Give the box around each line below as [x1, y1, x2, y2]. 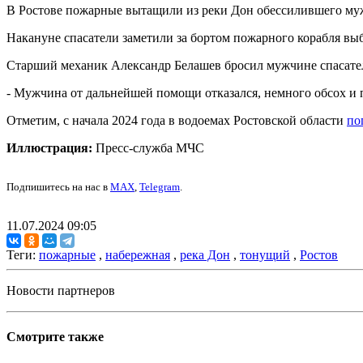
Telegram [139, 181, 180, 194]
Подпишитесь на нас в [6, 181, 110, 194]
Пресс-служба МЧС [92, 141, 204, 156]
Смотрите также [6, 330, 104, 344]
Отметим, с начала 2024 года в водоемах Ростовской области [6, 113, 347, 128]
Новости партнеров [6, 284, 115, 298]
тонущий [240, 248, 290, 263]
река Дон [180, 248, 230, 263]
